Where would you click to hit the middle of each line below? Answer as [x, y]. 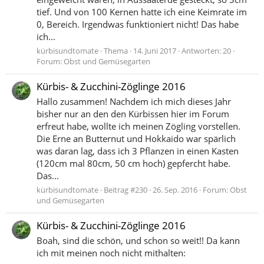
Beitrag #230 [126, 189]
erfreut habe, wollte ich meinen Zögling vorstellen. [138, 126]
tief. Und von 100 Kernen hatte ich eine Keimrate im [142, 12]
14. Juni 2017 [155, 50]
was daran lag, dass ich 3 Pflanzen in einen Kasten [138, 151]
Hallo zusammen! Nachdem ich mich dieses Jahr [134, 101]
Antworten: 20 [206, 50]
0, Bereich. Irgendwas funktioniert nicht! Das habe [138, 24]
